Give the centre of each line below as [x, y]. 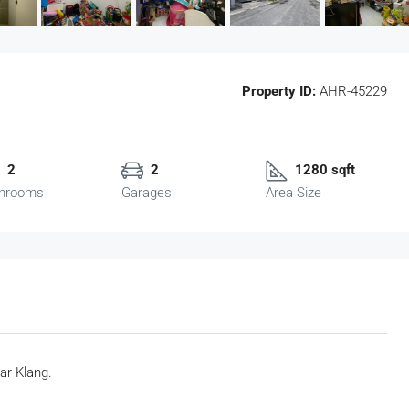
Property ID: [279, 92]
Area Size [293, 193]
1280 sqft [325, 170]
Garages [147, 193]
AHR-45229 [351, 92]
